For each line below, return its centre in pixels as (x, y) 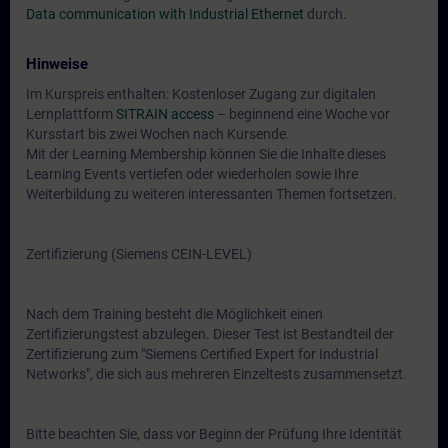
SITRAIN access (165, 114)
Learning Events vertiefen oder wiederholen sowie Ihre (192, 174)
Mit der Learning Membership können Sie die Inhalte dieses (206, 154)
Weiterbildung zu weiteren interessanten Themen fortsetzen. (211, 194)
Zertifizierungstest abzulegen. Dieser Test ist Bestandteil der (210, 334)
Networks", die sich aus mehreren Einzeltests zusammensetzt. (216, 374)
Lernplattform (71, 114)
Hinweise (57, 64)
